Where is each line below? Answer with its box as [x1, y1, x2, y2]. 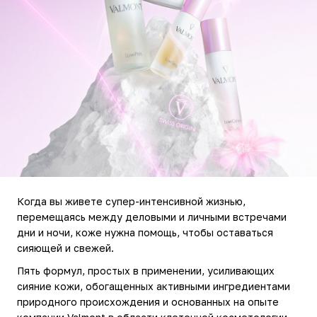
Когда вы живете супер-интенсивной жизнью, [17, 195, 246, 207]
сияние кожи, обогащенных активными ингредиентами [17, 279, 290, 292]
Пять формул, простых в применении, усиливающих [17, 264, 275, 277]
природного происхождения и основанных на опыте [17, 295, 279, 308]
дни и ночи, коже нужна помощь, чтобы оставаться [17, 226, 273, 238]
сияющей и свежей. [17, 241, 114, 254]
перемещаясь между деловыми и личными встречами [17, 210, 287, 223]
